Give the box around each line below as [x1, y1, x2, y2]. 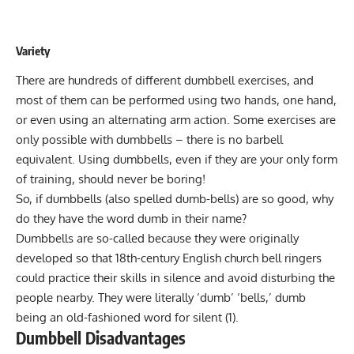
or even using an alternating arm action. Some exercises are [16, 111, 336, 127]
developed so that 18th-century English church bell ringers [16, 250, 322, 265]
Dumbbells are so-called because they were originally [16, 230, 299, 246]
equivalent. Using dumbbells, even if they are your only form [16, 151, 337, 167]
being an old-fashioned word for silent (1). [16, 309, 239, 325]
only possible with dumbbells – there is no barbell [16, 131, 283, 147]
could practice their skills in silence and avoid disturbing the [16, 269, 335, 285]
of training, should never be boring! [16, 171, 205, 186]
